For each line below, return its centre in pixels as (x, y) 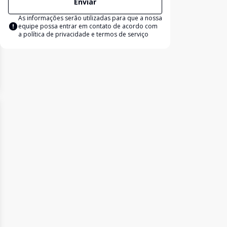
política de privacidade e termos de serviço (86, 34)
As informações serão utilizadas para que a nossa (90, 18)
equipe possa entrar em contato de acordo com (88, 26)
